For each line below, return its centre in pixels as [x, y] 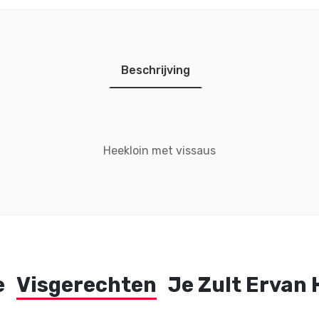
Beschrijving [155, 70]
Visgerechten [86, 284]
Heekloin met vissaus [159, 150]
